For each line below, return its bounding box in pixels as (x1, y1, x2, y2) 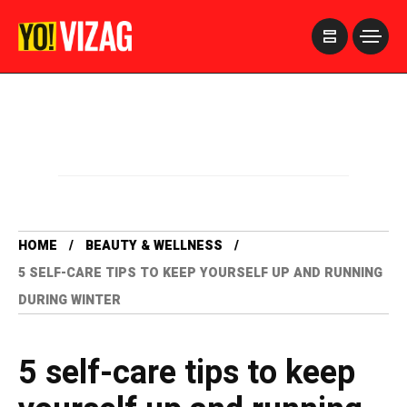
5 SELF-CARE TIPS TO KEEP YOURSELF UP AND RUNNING (18, 263, 382, 283)
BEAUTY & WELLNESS (85, 236, 223, 255)
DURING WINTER (18, 291, 121, 310)
